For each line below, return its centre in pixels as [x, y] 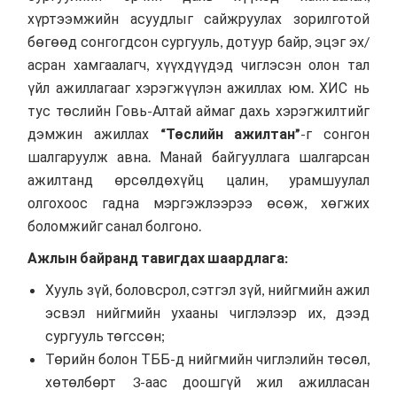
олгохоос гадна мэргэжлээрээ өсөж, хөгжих [198, 202]
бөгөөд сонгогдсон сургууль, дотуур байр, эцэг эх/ [198, 41]
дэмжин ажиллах [94, 133]
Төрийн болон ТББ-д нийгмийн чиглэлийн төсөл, [207, 358]
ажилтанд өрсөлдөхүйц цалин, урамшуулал [198, 179]
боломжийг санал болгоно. [115, 225]
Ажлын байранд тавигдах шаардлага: [158, 257]
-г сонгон [335, 133]
